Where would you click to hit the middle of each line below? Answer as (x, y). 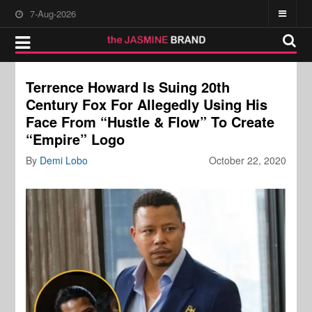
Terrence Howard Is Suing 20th (128, 87)
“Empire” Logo (76, 139)
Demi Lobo (64, 160)
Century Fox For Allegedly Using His (147, 104)
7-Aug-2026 (53, 14)
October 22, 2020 (247, 160)
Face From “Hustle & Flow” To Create (150, 122)
